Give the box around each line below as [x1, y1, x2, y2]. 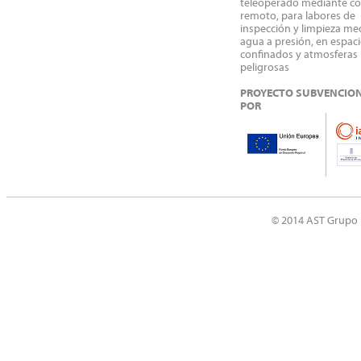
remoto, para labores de [240, 9, 355, 23]
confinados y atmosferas [240, 48, 358, 62]
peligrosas [240, 60, 289, 75]
